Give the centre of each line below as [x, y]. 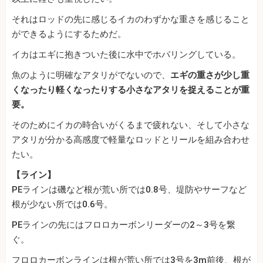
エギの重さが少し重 [210, 75]
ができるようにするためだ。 [69, 34]
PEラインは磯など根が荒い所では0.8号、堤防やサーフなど [129, 190]
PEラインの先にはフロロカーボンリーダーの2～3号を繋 [124, 225]
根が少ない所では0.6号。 [62, 205]
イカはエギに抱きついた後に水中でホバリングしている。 [126, 55]
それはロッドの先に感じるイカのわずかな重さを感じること [131, 20]
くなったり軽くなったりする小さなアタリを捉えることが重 [131, 90]
